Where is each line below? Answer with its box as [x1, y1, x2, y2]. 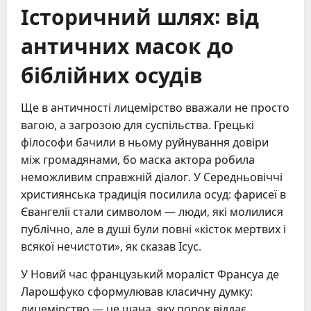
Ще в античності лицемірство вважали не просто [21, 99, 289, 115]
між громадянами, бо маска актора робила [21, 151, 255, 167]
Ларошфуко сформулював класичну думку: [21, 283, 253, 299]
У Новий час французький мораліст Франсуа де [21, 266, 279, 282]
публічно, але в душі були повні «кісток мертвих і [21, 221, 286, 237]
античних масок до [21, 28, 234, 60]
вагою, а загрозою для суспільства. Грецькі [21, 117, 254, 133]
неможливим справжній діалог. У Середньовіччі [21, 169, 283, 185]
